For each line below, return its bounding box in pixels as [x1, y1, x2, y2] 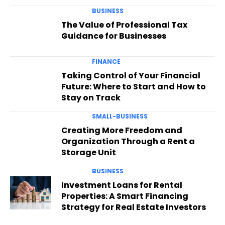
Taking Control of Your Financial [61, 70, 200, 82]
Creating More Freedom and [61, 125, 182, 137]
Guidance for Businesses [61, 30, 166, 42]
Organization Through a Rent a [61, 136, 195, 148]
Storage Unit [61, 147, 116, 159]
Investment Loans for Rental [61, 179, 182, 191]
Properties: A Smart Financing [61, 190, 188, 202]
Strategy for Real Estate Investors [61, 201, 206, 213]
